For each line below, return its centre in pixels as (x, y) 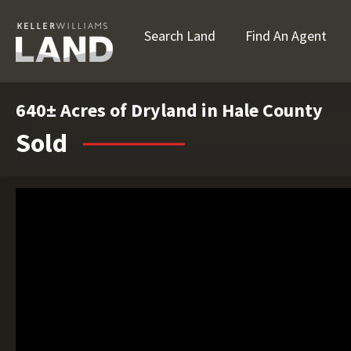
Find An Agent (286, 36)
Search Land (180, 36)
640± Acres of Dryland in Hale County (169, 110)
